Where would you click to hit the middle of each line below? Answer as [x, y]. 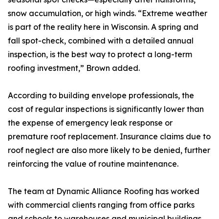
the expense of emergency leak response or [90, 123]
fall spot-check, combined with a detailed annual [101, 41]
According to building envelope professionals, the [101, 95]
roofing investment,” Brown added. [74, 68]
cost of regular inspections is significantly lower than [106, 109]
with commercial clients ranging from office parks [101, 205]
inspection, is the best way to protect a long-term [100, 54]
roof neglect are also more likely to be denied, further [109, 150]
